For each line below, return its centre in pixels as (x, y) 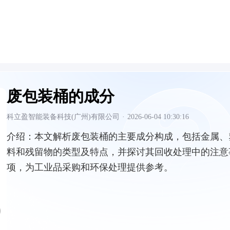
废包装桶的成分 (61, 96)
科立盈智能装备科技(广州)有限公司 (63, 117)
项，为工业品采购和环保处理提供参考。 (90, 167)
